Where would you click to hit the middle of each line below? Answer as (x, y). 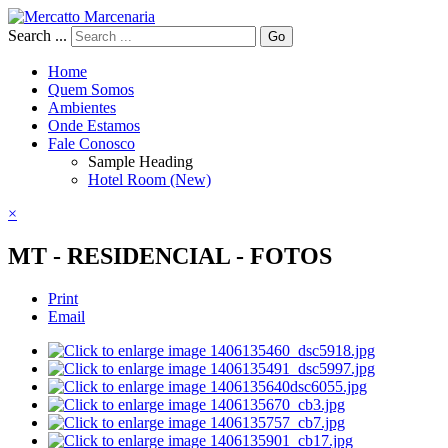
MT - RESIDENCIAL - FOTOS (170, 255)
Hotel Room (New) (149, 179)
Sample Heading (140, 161)
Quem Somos (91, 89)
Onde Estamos (94, 125)
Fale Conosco (91, 143)
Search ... (37, 35)
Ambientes (82, 107)
